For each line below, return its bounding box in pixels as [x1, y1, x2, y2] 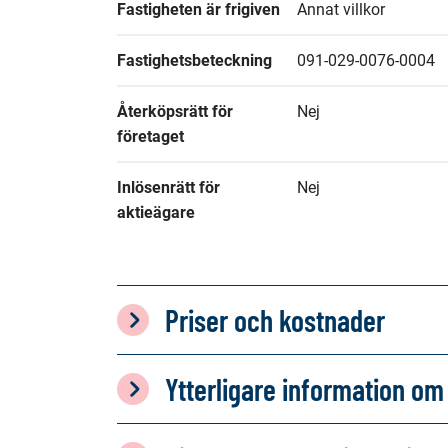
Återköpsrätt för [117, 102, 233, 121]
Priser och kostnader [165, 302, 385, 338]
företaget [117, 127, 184, 146]
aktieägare [117, 203, 195, 222]
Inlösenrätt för [117, 178, 220, 197]
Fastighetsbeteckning [117, 51, 272, 70]
